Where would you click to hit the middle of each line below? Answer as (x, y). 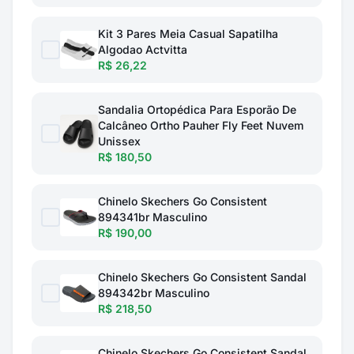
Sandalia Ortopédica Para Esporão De (197, 109)
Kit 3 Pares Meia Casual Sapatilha (188, 34)
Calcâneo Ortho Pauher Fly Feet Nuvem (201, 125)
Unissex (119, 141)
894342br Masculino (154, 293)
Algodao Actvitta (143, 49)
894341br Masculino (153, 217)
